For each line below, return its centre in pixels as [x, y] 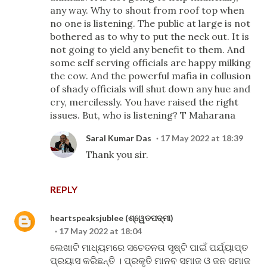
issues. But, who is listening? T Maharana [143, 115]
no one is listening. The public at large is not [150, 23]
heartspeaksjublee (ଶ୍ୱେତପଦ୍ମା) [112, 218]
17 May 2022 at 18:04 [100, 231]
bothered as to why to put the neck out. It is [150, 36]
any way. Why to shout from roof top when [147, 10]
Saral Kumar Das [119, 138]
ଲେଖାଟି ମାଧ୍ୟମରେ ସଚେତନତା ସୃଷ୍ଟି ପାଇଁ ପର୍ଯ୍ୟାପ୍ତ [149, 247]
